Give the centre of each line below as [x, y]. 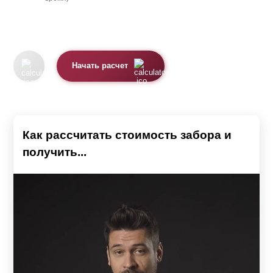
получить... [55, 152]
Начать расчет [100, 66]
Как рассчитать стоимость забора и [127, 135]
